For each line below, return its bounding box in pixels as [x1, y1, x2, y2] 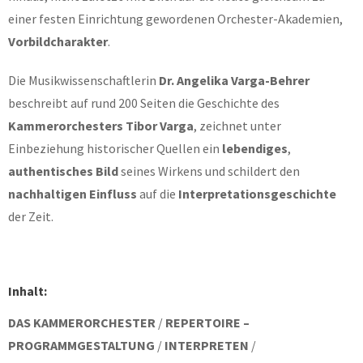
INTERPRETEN [164, 337, 249, 353]
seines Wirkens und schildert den [118, 163, 300, 179]
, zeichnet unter [194, 117, 281, 134]
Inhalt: [8, 283, 47, 299]
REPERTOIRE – [165, 314, 250, 331]
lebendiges [222, 140, 288, 156]
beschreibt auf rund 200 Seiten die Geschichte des [8, 95, 280, 111]
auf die [137, 186, 178, 202]
